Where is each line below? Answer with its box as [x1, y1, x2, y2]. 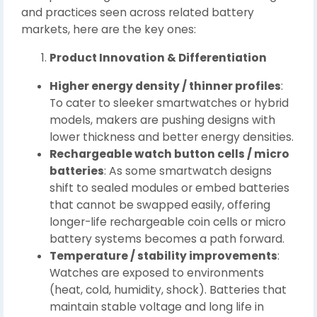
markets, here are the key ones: [21, 21, 196, 37]
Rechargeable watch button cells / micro [50, 146, 289, 161]
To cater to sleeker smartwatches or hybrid [50, 95, 289, 110]
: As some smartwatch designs [104, 163, 272, 178]
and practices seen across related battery [21, 4, 254, 20]
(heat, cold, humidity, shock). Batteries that [50, 282, 287, 297]
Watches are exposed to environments [50, 265, 264, 280]
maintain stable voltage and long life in [50, 299, 264, 314]
